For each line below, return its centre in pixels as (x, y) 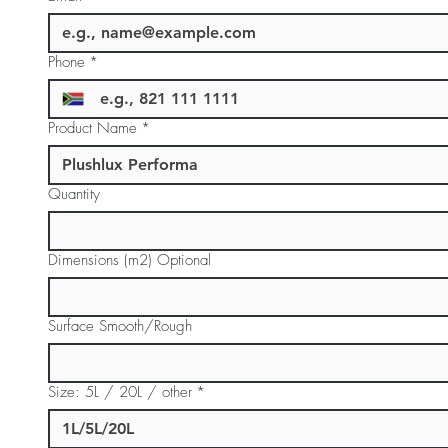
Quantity (74, 194)
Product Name (92, 128)
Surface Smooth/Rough (120, 326)
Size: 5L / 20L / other (120, 392)
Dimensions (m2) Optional (129, 260)
